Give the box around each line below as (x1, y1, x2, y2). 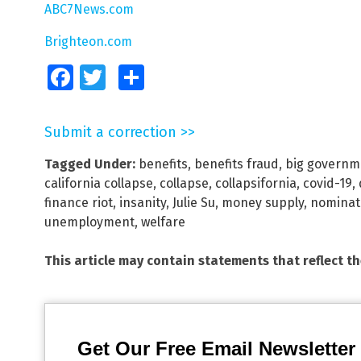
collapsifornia (215, 175, 297, 191)
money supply (222, 194, 304, 210)
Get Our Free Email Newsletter (77, 337, 355, 359)
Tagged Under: (44, 156, 135, 172)
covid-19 (303, 175, 352, 191)
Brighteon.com (44, 33, 132, 49)
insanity (119, 194, 166, 210)
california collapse (44, 175, 153, 191)
